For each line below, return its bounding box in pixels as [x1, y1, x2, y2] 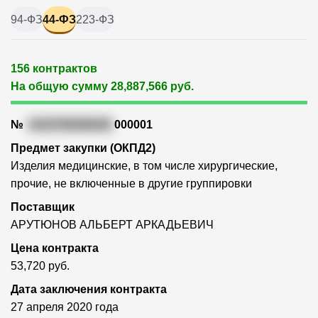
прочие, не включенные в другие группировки [11, 177, 252, 190]
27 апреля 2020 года [11, 301, 119, 314]
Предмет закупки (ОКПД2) [11, 142, 155, 155]
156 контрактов [11, 62, 97, 75]
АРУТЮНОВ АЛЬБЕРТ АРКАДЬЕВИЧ [11, 219, 214, 231]
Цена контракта [11, 242, 99, 255]
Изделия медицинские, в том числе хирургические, [11, 160, 278, 172]
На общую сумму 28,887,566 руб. [11, 80, 194, 93]
